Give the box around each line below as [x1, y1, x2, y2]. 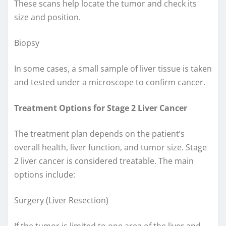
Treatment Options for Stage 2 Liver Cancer [14, 102, 187, 114]
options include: [14, 168, 75, 180]
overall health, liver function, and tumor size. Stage [14, 141, 207, 153]
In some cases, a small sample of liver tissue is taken [14, 63, 212, 74]
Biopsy [14, 37, 39, 48]
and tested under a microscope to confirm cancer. [14, 76, 205, 88]
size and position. [14, 11, 81, 23]
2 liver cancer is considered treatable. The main [14, 155, 194, 166]
